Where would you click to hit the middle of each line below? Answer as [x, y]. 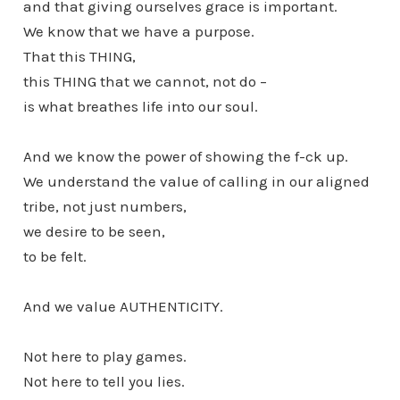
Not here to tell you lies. [104, 381]
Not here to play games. [104, 356]
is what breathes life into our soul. [140, 106]
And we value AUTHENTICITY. [123, 306]
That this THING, [79, 56]
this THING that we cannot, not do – [145, 81]
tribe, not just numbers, [104, 206]
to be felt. [54, 256]
